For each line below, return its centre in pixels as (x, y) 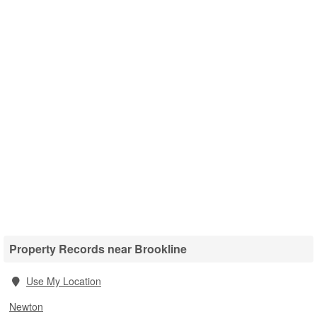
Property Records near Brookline (98, 249)
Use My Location (64, 281)
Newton (26, 306)
